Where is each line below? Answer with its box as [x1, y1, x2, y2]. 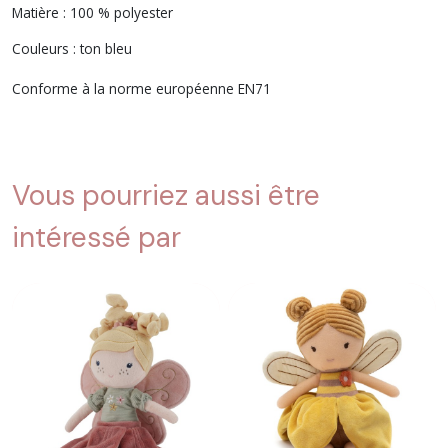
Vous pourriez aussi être [12, 176, 320, 214]
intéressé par [12, 218, 181, 256]
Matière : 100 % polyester [12, 2, 173, 22]
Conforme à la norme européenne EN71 [12, 78, 271, 98]
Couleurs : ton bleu [12, 38, 132, 58]
